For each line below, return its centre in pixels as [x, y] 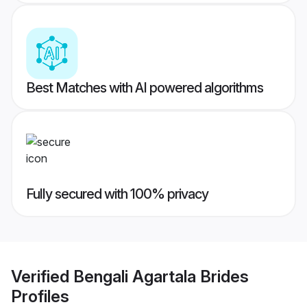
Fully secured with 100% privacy [117, 194]
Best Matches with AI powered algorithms [145, 88]
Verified [42, 276]
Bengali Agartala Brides [161, 276]
